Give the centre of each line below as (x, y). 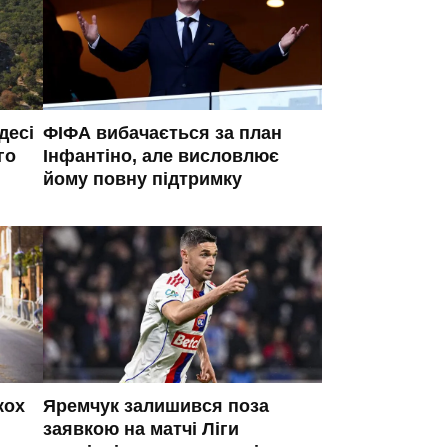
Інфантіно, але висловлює (161, 156)
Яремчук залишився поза (156, 405)
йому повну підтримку (142, 179)
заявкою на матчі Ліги (141, 428)
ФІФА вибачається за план (162, 133)
